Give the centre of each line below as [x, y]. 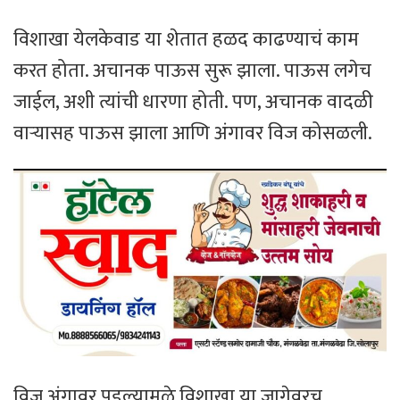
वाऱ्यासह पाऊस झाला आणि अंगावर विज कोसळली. [193, 134]
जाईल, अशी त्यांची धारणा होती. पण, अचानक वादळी [193, 103]
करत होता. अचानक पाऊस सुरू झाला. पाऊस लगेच [192, 71]
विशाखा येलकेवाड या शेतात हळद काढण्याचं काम [186, 40]
